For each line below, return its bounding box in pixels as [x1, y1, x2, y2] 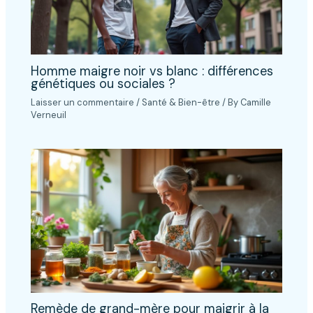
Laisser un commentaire [31, 96, 135, 108]
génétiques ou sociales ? [31, 75, 176, 92]
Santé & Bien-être [142, 96, 221, 108]
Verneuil [31, 108, 67, 121]
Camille [240, 96, 272, 108]
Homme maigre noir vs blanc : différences [31, 62, 274, 80]
